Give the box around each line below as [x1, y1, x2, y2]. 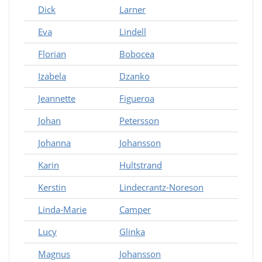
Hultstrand [119, 159, 162, 171]
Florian [38, 48, 66, 60]
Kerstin [38, 181, 66, 193]
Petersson [119, 115, 159, 126]
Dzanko [119, 70, 150, 82]
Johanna [38, 137, 71, 149]
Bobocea [119, 48, 154, 60]
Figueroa [119, 92, 154, 104]
